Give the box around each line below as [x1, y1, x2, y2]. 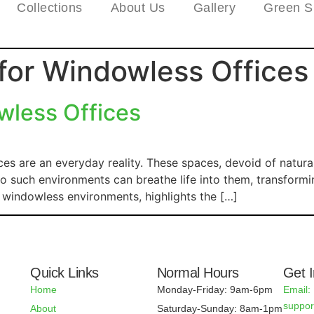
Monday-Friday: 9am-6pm [156, 284, 273, 296]
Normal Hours [156, 265, 239, 281]
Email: [282, 284, 310, 296]
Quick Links [30, 265, 99, 281]
